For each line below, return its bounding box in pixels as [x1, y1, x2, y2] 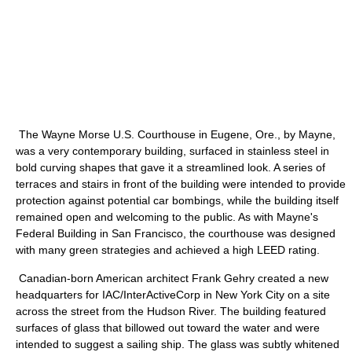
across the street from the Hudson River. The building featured [16, 305, 326, 317]
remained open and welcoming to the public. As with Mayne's [16, 211, 318, 223]
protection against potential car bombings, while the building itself [16, 194, 339, 207]
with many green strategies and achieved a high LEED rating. [16, 244, 320, 256]
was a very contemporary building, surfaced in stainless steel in [16, 145, 329, 157]
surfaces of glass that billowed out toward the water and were [16, 321, 320, 334]
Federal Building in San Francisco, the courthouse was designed [16, 227, 335, 240]
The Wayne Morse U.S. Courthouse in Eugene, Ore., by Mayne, [16, 128, 335, 141]
